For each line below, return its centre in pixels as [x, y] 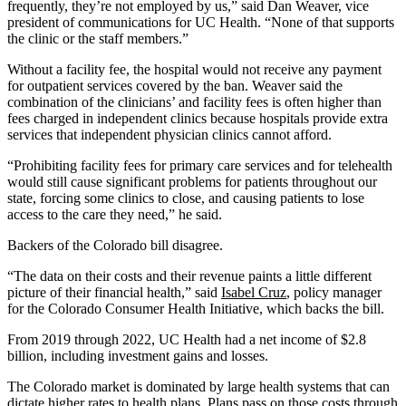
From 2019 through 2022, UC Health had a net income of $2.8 [187, 339]
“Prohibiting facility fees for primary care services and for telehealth [200, 165]
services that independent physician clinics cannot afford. [169, 134]
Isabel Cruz [254, 292]
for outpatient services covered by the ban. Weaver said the [175, 85]
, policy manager [334, 292]
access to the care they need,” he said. [115, 214]
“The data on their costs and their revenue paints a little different [189, 275]
